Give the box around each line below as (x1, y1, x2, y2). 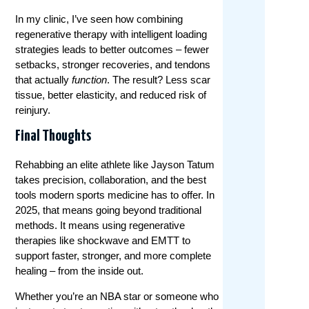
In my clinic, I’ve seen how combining (15, 12, 183, 25)
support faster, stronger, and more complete (15, 250, 212, 262)
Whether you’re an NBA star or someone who (15, 290, 219, 302)
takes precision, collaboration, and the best (15, 174, 207, 186)
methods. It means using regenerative (15, 219, 186, 232)
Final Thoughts (15, 129, 92, 145)
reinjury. (15, 103, 51, 116)
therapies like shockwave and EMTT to (15, 235, 191, 247)
